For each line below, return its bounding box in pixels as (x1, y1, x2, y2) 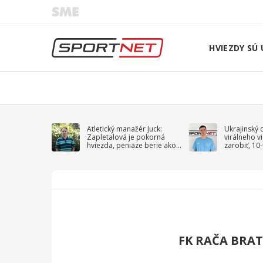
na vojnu (224, 149, 252, 159)
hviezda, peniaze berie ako (87, 140, 176, 150)
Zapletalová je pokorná (87, 132, 165, 142)
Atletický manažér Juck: (87, 124, 162, 134)
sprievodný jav (87, 149, 136, 159)
